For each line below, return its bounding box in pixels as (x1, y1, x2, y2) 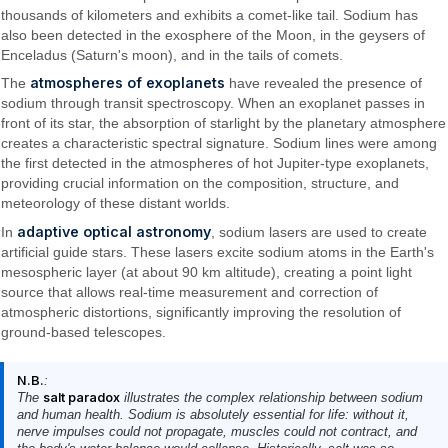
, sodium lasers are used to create (211, 223, 428, 240)
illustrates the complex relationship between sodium (119, 389, 423, 405)
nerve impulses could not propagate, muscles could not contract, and (16, 423, 417, 439)
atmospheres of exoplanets (30, 74, 226, 92)
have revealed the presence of (225, 75, 423, 92)
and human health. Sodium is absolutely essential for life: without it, (16, 406, 409, 422)
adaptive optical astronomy (17, 222, 212, 240)
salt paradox (42, 389, 120, 405)
